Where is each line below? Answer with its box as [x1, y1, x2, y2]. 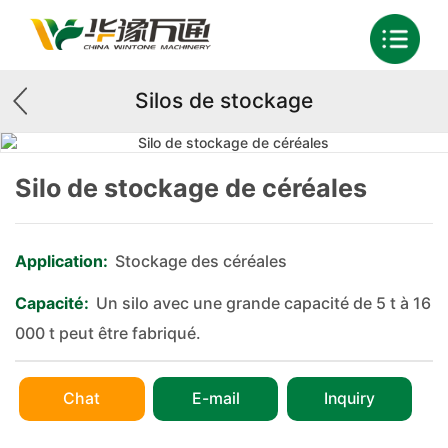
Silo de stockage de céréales [15, 172, 367, 203]
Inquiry [323, 388, 375, 408]
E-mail [191, 388, 240, 408]
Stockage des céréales [115, 250, 287, 271]
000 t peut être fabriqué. [15, 322, 201, 343]
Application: [15, 250, 108, 271]
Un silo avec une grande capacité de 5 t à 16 [96, 292, 431, 313]
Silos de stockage [135, 88, 313, 113]
